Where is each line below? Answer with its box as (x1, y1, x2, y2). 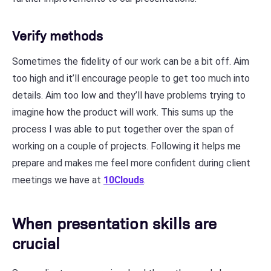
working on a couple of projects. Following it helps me (12, 140, 241, 152)
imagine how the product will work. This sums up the (12, 106, 233, 118)
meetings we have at (12, 174, 103, 186)
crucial (12, 232, 60, 253)
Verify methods (12, 25, 103, 44)
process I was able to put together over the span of (12, 123, 234, 135)
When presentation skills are (12, 212, 217, 233)
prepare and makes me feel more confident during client (12, 157, 250, 169)
